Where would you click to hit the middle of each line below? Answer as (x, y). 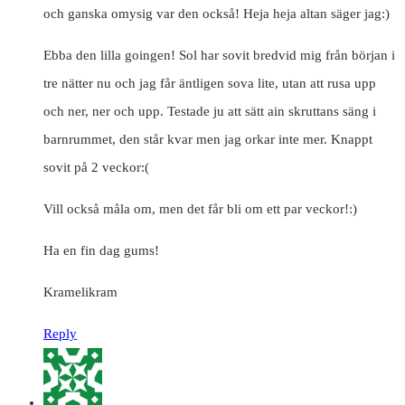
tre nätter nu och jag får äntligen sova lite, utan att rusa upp (210, 84)
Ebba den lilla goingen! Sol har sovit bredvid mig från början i (219, 56)
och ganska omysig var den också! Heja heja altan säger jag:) (217, 14)
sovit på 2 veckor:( (96, 168)
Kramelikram (80, 292)
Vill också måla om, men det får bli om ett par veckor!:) (200, 209)
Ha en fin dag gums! (101, 251)
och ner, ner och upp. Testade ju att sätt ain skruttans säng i (210, 112)
